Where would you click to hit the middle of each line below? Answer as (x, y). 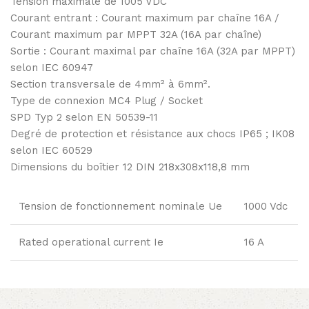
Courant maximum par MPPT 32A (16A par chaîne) (136, 34)
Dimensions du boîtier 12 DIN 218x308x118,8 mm (130, 167)
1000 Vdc (266, 206)
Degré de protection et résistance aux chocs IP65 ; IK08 (152, 133)
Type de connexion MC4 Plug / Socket (107, 100)
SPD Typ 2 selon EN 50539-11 (84, 117)
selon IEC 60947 (52, 67)
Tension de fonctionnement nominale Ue (120, 206)
